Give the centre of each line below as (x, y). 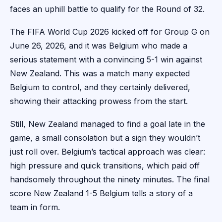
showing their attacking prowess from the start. (99, 101)
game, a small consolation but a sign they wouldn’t (105, 138)
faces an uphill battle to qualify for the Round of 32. (107, 9)
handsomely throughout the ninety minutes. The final (110, 180)
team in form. (35, 207)
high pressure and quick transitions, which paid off (105, 166)
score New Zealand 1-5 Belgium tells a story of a (101, 194)
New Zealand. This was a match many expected (100, 74)
